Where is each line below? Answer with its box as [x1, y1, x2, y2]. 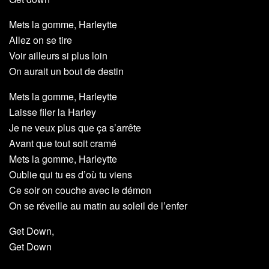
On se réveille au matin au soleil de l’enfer [9, 199, 187, 213]
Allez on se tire [9, 33, 72, 47]
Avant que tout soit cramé [9, 136, 116, 151]
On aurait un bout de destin [9, 64, 124, 79]
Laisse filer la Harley [9, 105, 96, 119]
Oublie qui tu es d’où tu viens [9, 168, 132, 182]
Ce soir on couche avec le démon [9, 183, 151, 198]
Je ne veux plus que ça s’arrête [9, 121, 141, 135]
